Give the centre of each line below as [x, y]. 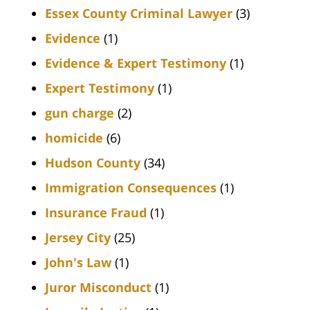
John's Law [78, 262]
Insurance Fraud [96, 212]
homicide [74, 137]
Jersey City [78, 237]
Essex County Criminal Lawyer [139, 13]
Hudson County [93, 162]
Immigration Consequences [131, 187]
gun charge [80, 112]
